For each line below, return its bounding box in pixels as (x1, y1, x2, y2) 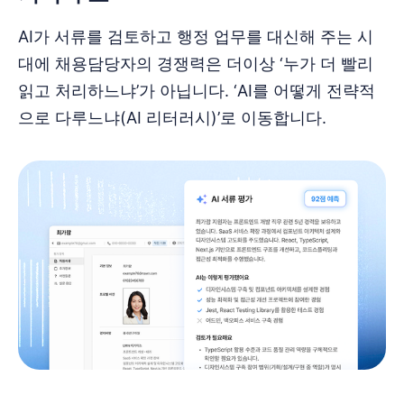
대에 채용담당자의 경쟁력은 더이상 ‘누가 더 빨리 (18, 54, 373, 74)
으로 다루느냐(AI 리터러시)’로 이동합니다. (18, 108, 326, 128)
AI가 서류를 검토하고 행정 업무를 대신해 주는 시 (18, 27, 373, 47)
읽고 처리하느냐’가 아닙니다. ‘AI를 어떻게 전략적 (18, 81, 375, 101)
